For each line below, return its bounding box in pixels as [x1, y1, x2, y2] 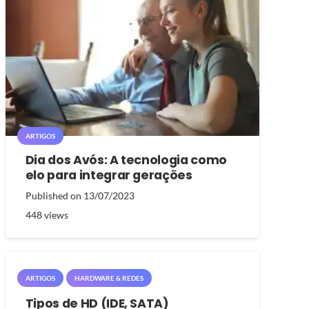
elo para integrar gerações [25, 167, 192, 184]
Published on [25, 190, 83, 201]
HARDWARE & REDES [74, 273, 143, 282]
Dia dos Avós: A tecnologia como [25, 152, 227, 169]
